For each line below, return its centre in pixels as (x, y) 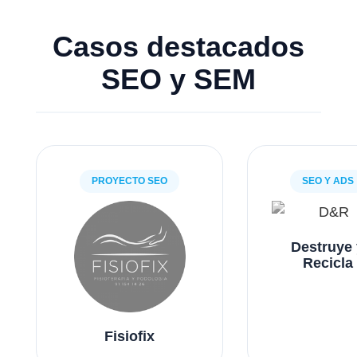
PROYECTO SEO (129, 180)
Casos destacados (178, 46)
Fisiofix (129, 336)
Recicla (328, 263)
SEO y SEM (178, 79)
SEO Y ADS (328, 180)
